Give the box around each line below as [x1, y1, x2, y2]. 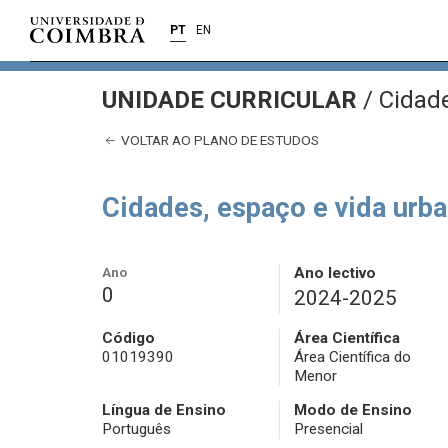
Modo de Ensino [293, 401, 412, 420]
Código [102, 329, 155, 348]
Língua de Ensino [102, 401, 226, 420]
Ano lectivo [293, 264, 376, 283]
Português [102, 420, 171, 439]
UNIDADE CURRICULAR [102, 86, 363, 114]
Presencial [293, 420, 363, 439]
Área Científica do [293, 348, 411, 367]
